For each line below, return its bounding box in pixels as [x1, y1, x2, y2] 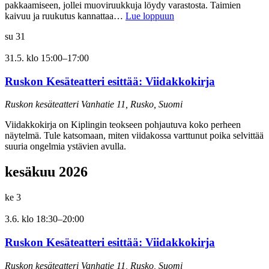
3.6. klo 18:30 [5, 214, 58, 225]
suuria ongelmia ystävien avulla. [5, 141, 126, 152]
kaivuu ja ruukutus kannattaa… [5, 11, 125, 22]
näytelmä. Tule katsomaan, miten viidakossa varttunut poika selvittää [5, 130, 264, 141]
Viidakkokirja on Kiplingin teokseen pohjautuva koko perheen [5, 119, 241, 130]
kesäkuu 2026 [5, 164, 88, 180]
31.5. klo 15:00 [5, 53, 62, 64]
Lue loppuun [125, 11, 174, 22]
